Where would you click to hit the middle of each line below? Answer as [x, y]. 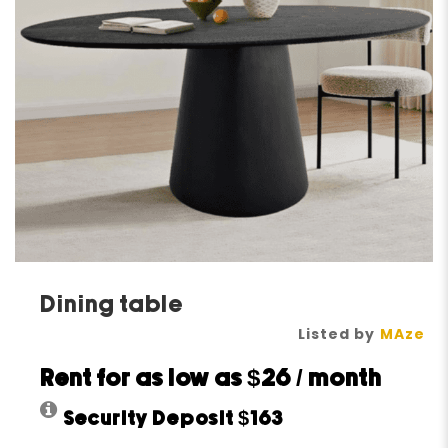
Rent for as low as [144, 380]
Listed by [336, 334]
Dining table [112, 306]
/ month [337, 380]
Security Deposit [151, 420]
